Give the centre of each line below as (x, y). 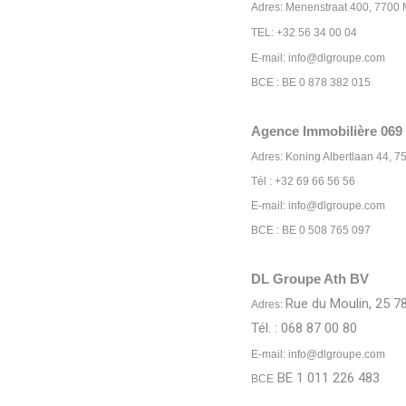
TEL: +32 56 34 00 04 (304, 33)
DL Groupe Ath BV (310, 279)
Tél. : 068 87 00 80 (304, 328)
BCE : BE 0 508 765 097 (311, 230)
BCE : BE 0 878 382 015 (311, 82)
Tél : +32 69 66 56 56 (303, 181)
